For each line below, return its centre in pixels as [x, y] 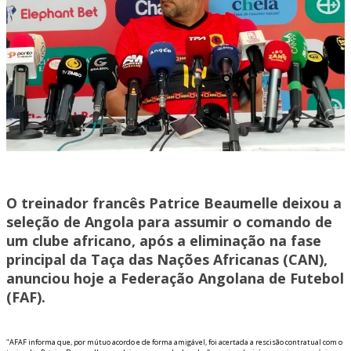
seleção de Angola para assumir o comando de [169, 222]
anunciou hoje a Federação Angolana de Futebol [175, 279]
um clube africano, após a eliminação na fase [164, 241]
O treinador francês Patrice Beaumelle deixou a [174, 203]
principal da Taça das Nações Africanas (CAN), [167, 260]
